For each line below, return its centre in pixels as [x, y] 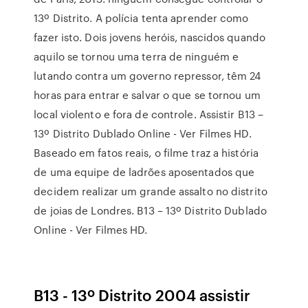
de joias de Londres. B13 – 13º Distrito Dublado [150, 210]
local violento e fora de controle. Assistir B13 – [149, 114]
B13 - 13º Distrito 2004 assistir [142, 295]
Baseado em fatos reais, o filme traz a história [146, 153]
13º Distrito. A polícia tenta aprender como [141, 18]
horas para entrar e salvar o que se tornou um [147, 95]
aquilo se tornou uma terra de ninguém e [136, 56]
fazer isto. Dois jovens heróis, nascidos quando [150, 37]
